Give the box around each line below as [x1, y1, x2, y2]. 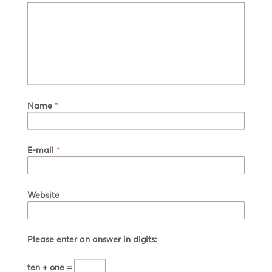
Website [27, 189, 59, 200]
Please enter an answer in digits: [27, 233, 157, 244]
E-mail [27, 144, 54, 155]
